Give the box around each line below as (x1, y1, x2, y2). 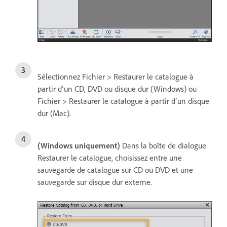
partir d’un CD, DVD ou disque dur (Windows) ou (37, 83, 197, 94)
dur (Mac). (37, 107, 71, 118)
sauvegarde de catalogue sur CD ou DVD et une (37, 164, 193, 175)
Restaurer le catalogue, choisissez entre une (37, 152, 182, 163)
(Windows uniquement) (37, 140, 120, 150)
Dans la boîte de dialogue (120, 140, 206, 150)
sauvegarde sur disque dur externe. (37, 176, 152, 187)
